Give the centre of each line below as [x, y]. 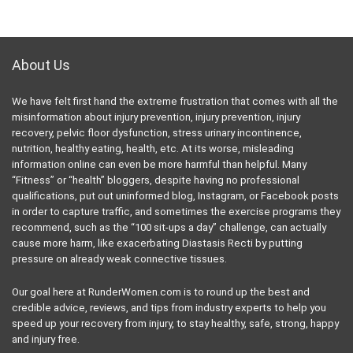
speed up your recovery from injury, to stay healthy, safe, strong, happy [175, 324]
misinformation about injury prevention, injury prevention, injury [156, 117]
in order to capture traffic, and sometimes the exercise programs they [176, 212]
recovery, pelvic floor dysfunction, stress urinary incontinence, [157, 133]
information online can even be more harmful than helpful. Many [159, 165]
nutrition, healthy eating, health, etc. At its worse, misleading [153, 149]
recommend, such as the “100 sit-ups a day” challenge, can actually [169, 228]
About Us [41, 65]
